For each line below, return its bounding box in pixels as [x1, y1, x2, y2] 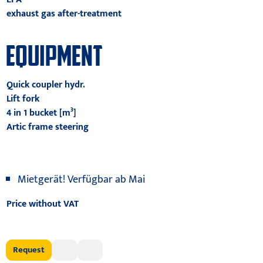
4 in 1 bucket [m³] [6, 105, 76, 121]
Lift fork [6, 91, 39, 107]
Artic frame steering [6, 119, 89, 135]
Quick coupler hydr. [6, 77, 85, 93]
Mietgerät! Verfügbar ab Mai [18, 171, 145, 188]
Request [13, 242, 45, 257]
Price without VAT [6, 196, 79, 212]
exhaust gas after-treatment [6, 6, 122, 22]
